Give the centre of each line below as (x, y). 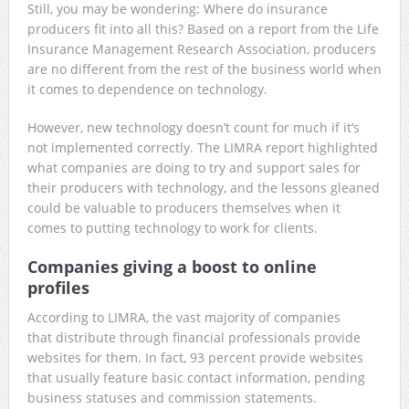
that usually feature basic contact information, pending (196, 377)
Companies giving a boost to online (172, 266)
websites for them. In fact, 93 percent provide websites (195, 357)
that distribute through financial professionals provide (194, 337)
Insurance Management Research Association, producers (201, 48)
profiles (58, 287)
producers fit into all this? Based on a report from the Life (203, 28)
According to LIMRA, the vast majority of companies (184, 317)
